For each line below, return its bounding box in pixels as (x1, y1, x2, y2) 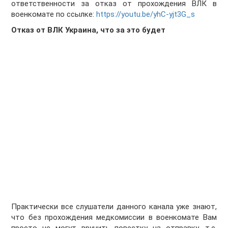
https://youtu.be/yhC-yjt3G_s (96, 10, 195, 19)
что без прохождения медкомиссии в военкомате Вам (11, 213, 217, 222)
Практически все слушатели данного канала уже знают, (11, 202, 217, 212)
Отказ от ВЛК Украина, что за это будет (11, 25, 166, 35)
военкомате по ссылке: (11, 10, 97, 19)
